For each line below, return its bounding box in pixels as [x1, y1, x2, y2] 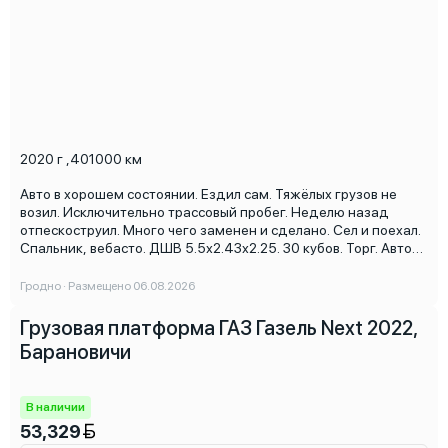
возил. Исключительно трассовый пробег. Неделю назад [20, 204, 389, 221]
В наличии [26, 400, 85, 415]
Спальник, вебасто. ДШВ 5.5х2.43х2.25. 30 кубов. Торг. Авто [20, 240, 412, 257]
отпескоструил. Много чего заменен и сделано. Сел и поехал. [20, 222, 421, 239]
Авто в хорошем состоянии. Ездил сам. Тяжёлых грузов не [20, 186, 397, 203]
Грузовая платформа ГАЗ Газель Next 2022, [20, 316, 417, 341]
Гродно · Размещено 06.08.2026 [20, 279, 195, 294]
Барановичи [20, 340, 131, 365]
